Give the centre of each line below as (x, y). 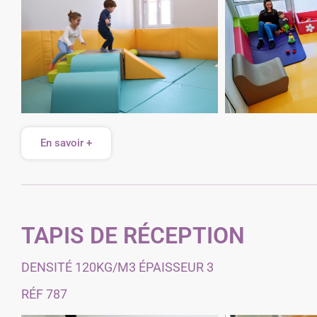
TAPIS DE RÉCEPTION (133, 236)
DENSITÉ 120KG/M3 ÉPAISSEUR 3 (117, 267)
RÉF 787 (44, 294)
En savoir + (66, 143)
